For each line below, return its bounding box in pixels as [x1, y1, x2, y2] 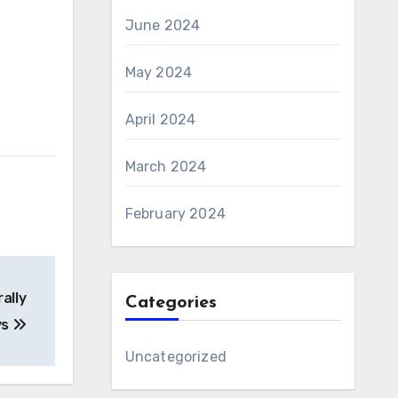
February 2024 [124, 205, 227, 222]
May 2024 [124, 64, 193, 81]
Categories [124, 294, 217, 312]
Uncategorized [124, 348, 227, 365]
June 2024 [124, 17, 201, 34]
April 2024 [124, 111, 196, 128]
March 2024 [124, 158, 207, 175]
